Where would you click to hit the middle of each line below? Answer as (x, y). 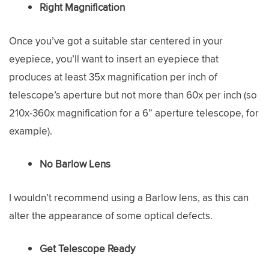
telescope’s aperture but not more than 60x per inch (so (133, 95)
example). (31, 131)
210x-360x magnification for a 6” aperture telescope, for (134, 113)
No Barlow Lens (75, 164)
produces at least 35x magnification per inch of (113, 77)
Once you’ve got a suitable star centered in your (116, 41)
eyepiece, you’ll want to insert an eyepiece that (114, 59)
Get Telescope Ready (87, 249)
